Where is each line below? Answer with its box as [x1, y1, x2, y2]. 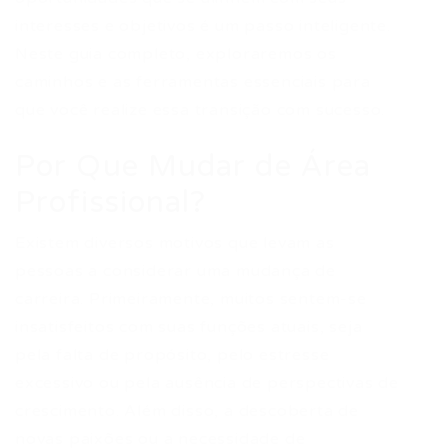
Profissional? [15, 184, 207, 221]
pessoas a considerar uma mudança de [15, 261, 336, 281]
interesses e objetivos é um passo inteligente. [15, 16, 391, 36]
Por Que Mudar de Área [15, 148, 372, 185]
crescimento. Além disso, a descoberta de [15, 401, 359, 421]
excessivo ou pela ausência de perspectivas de [15, 373, 399, 393]
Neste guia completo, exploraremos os [15, 44, 337, 64]
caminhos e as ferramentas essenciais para [15, 72, 371, 92]
